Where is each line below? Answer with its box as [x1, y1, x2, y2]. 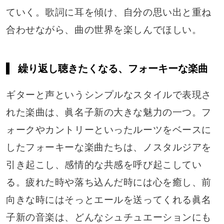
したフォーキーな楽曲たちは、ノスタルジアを [5, 142, 211, 153]
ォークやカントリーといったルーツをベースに [5, 124, 211, 135]
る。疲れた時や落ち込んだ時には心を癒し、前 [5, 177, 211, 188]
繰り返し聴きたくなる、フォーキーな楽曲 [17, 61, 208, 74]
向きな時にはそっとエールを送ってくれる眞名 [5, 194, 211, 205]
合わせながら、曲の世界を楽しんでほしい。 [5, 24, 202, 35]
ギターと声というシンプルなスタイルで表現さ [5, 89, 211, 100]
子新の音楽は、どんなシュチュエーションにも [5, 212, 211, 223]
